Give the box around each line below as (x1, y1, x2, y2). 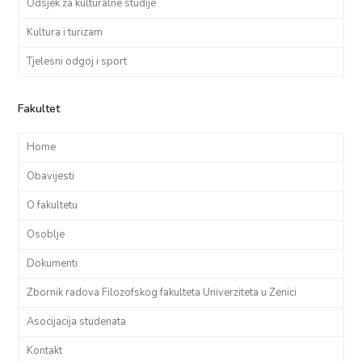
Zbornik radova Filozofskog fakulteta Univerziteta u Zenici (27, 285, 297, 301)
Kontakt (27, 343, 63, 359)
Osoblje (27, 227, 65, 242)
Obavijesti (27, 169, 75, 184)
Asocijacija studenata (27, 314, 127, 330)
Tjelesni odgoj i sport (27, 54, 128, 69)
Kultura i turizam (27, 25, 103, 40)
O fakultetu (27, 198, 78, 213)
